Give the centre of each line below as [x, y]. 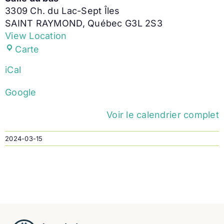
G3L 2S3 [143, 23]
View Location [36, 35]
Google [21, 92]
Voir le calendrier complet [162, 114]
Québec [105, 23]
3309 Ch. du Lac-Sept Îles [62, 10]
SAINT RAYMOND [44, 23]
